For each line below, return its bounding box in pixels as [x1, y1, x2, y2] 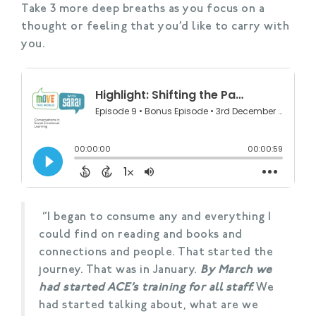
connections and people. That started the [39, 246, 273, 258]
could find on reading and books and [39, 229, 243, 241]
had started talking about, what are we [39, 299, 258, 311]
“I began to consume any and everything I [42, 211, 272, 223]
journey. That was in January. [39, 264, 200, 276]
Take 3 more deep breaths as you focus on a [21, 3, 265, 15]
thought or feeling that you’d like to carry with [21, 20, 289, 32]
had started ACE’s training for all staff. [39, 281, 254, 293]
